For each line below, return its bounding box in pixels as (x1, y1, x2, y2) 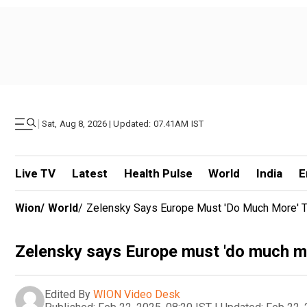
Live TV (15, 167, 56, 180)
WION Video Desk (93, 287, 180, 301)
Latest (71, 167, 108, 180)
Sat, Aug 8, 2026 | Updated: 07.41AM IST (42, 119, 204, 129)
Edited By (45, 287, 90, 301)
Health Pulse (123, 167, 193, 180)
